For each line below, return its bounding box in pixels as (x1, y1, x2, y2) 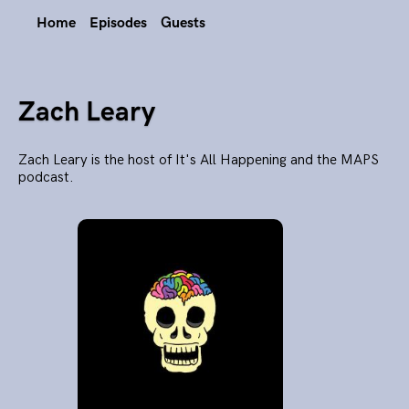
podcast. (18, 168, 74, 186)
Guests (161, 15, 205, 32)
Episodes (89, 15, 147, 32)
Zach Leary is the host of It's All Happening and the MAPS (18, 151, 379, 169)
